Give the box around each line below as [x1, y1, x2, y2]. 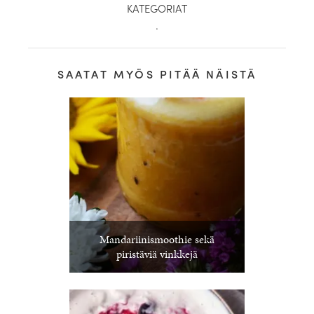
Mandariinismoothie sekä [100, 231, 214, 247]
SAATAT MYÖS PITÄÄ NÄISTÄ [57, 66, 257, 82]
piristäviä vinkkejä [116, 246, 198, 262]
